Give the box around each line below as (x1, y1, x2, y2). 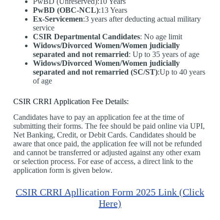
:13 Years (98, 5, 127, 14)
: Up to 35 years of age (128, 50, 199, 58)
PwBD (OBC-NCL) (32, 5, 99, 14)
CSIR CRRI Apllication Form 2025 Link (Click (15, 187, 204, 198)
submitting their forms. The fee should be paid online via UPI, (13, 122, 205, 131)
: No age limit (139, 32, 182, 41)
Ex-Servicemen (32, 14, 83, 23)
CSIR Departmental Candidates (32, 32, 140, 41)
